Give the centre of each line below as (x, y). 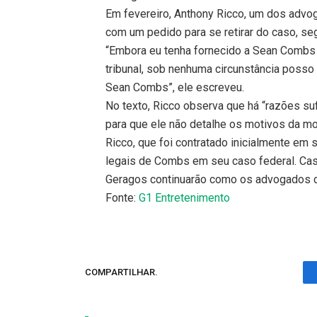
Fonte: (122, 197)
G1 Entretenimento (185, 197)
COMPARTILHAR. (121, 272)
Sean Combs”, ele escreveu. (175, 87)
